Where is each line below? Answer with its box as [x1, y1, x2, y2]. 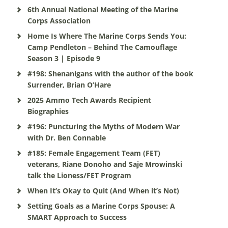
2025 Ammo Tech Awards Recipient [27, 95, 151, 105]
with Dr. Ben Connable [27, 133, 106, 142]
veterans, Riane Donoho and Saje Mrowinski [27, 159, 182, 169]
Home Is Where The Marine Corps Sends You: [27, 31, 186, 41]
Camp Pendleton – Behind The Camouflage [27, 42, 177, 52]
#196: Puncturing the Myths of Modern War [27, 122, 180, 131]
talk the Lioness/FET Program [27, 170, 131, 180]
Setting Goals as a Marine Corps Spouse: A [27, 201, 175, 211]
